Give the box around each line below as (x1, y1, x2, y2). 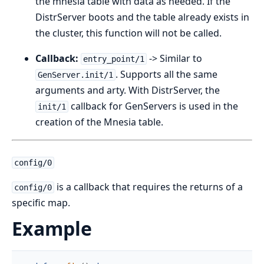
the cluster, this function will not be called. (35, 27, 222, 39)
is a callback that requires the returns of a (54, 180, 243, 193)
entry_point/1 (82, 54, 144, 64)
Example (12, 216, 92, 241)
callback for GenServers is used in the (68, 100, 238, 113)
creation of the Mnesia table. (35, 115, 163, 128)
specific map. (12, 196, 70, 209)
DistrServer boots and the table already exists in (35, 11, 249, 24)
